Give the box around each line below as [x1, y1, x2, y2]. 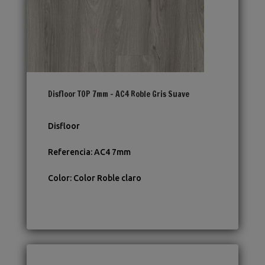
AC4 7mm [93, 147, 131, 157]
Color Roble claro [73, 173, 141, 183]
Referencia [47, 147, 91, 157]
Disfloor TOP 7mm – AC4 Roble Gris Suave [47, 88, 189, 101]
